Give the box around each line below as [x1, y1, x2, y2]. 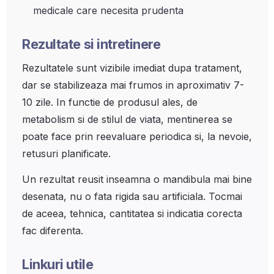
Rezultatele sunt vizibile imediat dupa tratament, [22, 62, 242, 74]
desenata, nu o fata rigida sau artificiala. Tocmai [22, 190, 242, 202]
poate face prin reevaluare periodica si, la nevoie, [22, 130, 252, 143]
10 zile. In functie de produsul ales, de [22, 96, 198, 108]
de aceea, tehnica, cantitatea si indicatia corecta [22, 207, 242, 220]
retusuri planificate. [22, 147, 111, 160]
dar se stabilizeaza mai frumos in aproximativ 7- [22, 79, 244, 91]
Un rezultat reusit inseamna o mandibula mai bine [22, 173, 252, 185]
